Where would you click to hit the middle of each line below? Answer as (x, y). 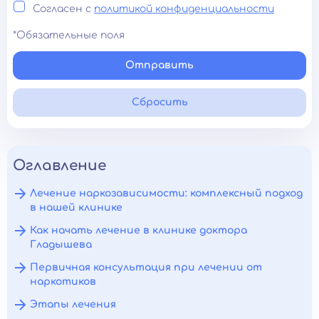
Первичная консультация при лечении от (146, 267)
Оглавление (59, 166)
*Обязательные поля (69, 35)
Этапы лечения (73, 304)
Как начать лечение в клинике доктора (138, 230)
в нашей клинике (76, 208)
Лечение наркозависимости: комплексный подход (166, 193)
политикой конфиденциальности (184, 9)
